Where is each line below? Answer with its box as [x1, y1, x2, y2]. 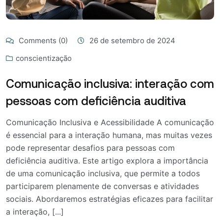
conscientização [16, 53, 72, 63]
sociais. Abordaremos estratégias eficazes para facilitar [6, 193, 213, 204]
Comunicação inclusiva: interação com [6, 76, 214, 90]
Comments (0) [17, 35, 68, 45]
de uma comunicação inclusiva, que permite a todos [6, 168, 200, 178]
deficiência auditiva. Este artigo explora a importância [6, 155, 208, 165]
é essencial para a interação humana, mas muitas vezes [6, 130, 212, 140]
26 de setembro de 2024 [89, 35, 175, 45]
